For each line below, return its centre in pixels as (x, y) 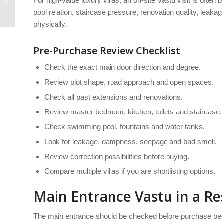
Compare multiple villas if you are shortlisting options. (130, 171)
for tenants (33, 5)
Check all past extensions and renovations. (113, 97)
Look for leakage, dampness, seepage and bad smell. (130, 142)
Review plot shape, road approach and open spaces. (129, 82)
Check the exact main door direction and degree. (122, 67)
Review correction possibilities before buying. (117, 157)
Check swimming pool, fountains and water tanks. (124, 127)
